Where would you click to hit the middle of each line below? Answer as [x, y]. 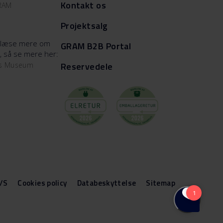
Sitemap [161, 183]
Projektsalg [84, 26]
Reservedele [87, 66]
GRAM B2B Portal [96, 46]
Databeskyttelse [107, 183]
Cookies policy [42, 183]
